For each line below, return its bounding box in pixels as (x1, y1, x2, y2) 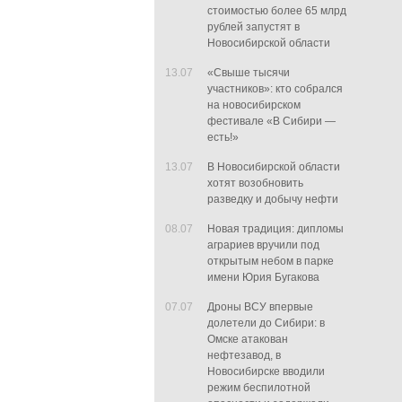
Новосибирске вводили (207, 365, 325, 378)
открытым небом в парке (207, 255, 334, 267)
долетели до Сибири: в (207, 317, 325, 329)
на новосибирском (207, 99, 301, 111)
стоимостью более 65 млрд (207, 4, 346, 17)
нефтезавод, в (207, 349, 281, 362)
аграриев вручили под (207, 239, 319, 251)
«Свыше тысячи (207, 66, 290, 79)
